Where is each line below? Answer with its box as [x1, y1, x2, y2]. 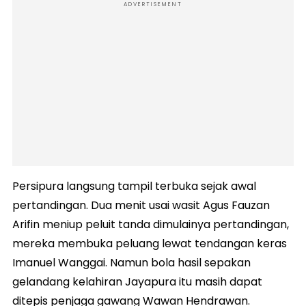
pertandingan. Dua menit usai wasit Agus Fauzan [12, 197, 270, 214]
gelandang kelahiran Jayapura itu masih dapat [12, 274, 262, 290]
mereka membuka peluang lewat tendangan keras [12, 236, 287, 252]
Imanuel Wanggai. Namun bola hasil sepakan [12, 255, 251, 271]
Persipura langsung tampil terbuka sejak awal [12, 178, 256, 195]
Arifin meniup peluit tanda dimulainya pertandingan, [12, 217, 289, 233]
